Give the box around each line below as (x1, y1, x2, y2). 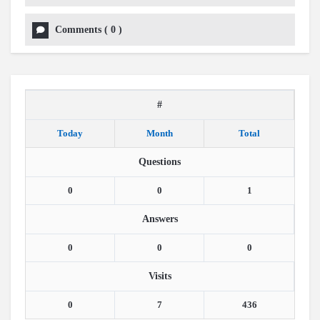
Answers (141, 214, 178, 224)
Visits (148, 271, 171, 281)
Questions (139, 156, 181, 167)
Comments (55, 24, 101, 35)
